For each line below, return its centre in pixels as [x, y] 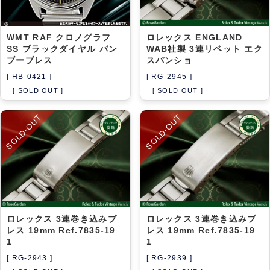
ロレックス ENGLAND [194, 38]
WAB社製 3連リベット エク [205, 49]
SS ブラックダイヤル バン [62, 49]
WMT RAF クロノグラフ [59, 38]
